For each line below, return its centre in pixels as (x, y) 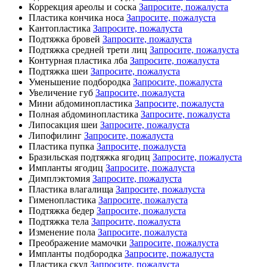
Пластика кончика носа (76, 17)
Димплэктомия (59, 178)
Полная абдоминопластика (83, 114)
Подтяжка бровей (64, 39)
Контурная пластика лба (78, 60)
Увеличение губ (61, 92)
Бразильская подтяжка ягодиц (89, 157)
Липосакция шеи (63, 125)
